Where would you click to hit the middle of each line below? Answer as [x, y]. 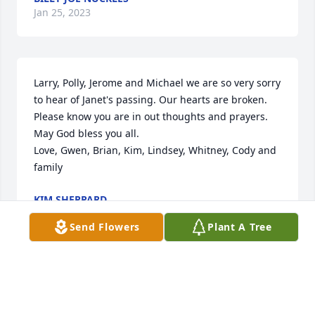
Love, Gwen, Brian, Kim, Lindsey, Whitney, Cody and [155, 150]
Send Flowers [105, 227]
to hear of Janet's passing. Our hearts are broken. [150, 100]
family [48, 167]
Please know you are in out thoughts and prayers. [151, 117]
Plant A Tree [240, 227]
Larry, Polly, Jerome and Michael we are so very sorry [157, 83]
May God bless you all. [86, 134]
